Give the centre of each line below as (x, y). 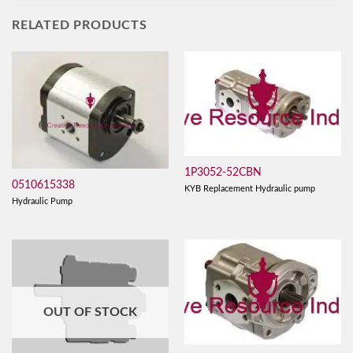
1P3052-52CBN (223, 172)
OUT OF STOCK (90, 312)
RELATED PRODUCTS (80, 25)
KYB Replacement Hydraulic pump (249, 189)
